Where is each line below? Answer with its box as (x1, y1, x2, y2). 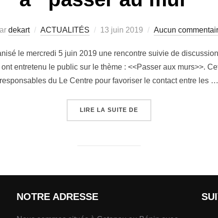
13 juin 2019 (100, 25, 143, 34)
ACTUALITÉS (40, 25, 90, 34)
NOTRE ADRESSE (17, 191, 98, 202)
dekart (8, 25, 30, 34)
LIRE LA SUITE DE (80, 106, 138, 113)
